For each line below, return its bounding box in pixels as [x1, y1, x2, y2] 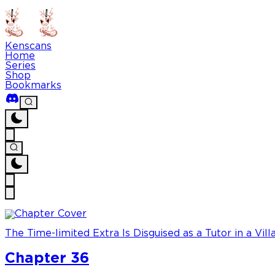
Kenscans [5, 42, 52, 51]
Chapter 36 [5, 252, 89, 266]
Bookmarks [5, 81, 61, 90]
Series [5, 61, 36, 71]
